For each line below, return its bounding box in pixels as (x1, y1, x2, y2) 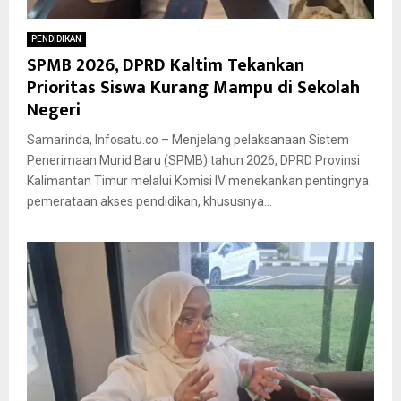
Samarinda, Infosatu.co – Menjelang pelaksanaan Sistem (27, 132, 349, 147)
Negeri (27, 94, 81, 125)
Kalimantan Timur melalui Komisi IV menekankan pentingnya (27, 173, 369, 188)
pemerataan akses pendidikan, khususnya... (27, 193, 272, 209)
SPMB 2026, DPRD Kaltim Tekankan (27, 49, 304, 81)
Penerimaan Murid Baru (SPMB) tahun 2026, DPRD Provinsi (27, 152, 360, 167)
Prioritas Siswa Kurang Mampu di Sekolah (27, 72, 360, 103)
